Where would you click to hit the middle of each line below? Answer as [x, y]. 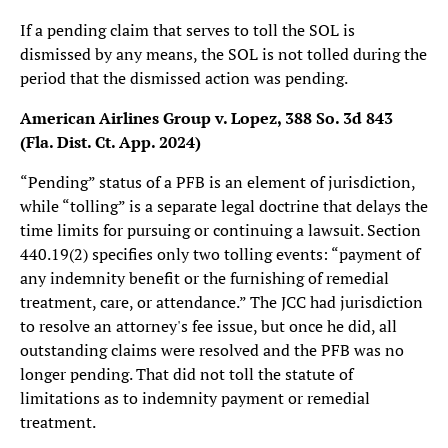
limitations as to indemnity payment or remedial [195, 397]
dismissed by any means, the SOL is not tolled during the [223, 53]
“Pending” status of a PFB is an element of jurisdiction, [217, 181]
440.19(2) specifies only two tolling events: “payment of [220, 253]
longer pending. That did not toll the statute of [186, 373]
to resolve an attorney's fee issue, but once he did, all [208, 325]
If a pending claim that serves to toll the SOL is [187, 29]
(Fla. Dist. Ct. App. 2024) [110, 141]
